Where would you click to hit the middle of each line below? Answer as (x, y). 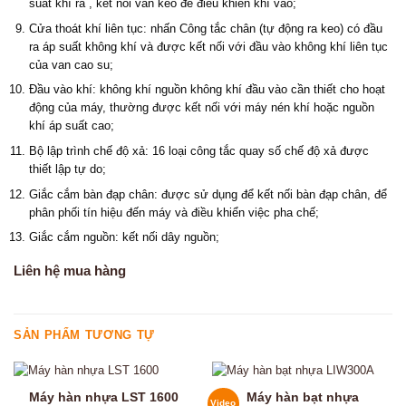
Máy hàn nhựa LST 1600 (104, 396)
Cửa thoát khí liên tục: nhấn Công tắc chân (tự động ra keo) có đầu (205, 28)
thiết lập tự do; (67, 169)
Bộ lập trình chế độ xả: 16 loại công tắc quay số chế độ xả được (198, 151)
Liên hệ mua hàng (70, 271)
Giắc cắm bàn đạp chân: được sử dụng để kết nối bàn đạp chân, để (208, 194)
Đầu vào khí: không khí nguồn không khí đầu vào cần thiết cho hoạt (207, 90)
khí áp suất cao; (71, 126)
